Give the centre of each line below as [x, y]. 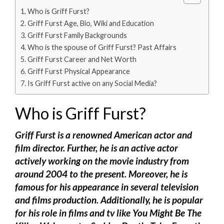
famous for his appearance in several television [107, 186]
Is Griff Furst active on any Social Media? [92, 83]
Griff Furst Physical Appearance [78, 71]
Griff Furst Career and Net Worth [82, 59]
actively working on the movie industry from [102, 160]
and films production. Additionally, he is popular [109, 199]
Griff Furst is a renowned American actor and [103, 134]
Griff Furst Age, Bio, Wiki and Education [90, 23]
